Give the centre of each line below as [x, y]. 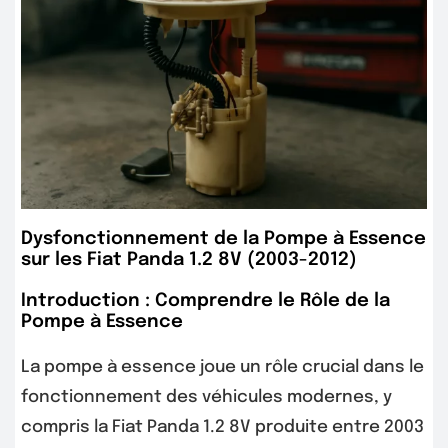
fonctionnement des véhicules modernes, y [206, 397]
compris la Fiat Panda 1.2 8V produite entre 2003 [222, 427]
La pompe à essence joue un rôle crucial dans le [222, 367]
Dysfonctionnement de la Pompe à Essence [223, 238]
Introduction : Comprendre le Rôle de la [205, 300]
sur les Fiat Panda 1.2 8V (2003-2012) [189, 259]
